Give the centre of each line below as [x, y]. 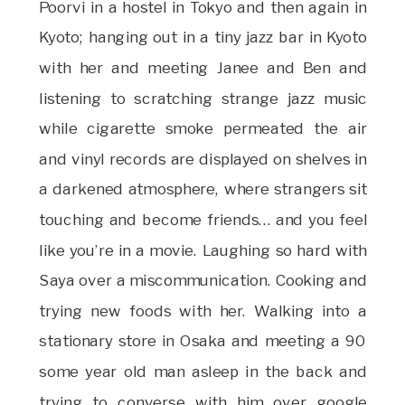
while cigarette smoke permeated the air [203, 128]
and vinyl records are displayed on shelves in [203, 158]
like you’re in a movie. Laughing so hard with [203, 250]
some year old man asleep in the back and [203, 371]
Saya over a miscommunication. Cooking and [203, 280]
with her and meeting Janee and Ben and [203, 67]
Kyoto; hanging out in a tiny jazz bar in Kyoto [203, 37]
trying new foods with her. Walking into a [203, 310]
